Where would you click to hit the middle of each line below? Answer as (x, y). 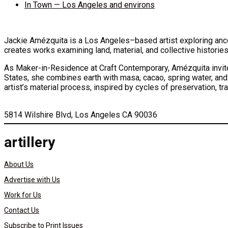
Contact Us (22, 210)
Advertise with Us (32, 179)
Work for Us (23, 195)
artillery (30, 142)
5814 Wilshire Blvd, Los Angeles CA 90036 (81, 115)
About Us (19, 164)
